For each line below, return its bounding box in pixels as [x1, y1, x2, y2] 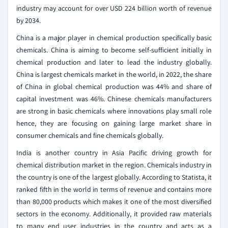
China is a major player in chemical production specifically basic [16, 33, 212, 43]
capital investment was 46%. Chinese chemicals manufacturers [16, 94, 212, 104]
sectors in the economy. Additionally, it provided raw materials [16, 209, 212, 219]
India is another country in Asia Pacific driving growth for [16, 148, 212, 158]
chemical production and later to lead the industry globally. [16, 58, 212, 67]
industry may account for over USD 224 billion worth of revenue [16, 4, 212, 13]
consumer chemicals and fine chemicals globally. [16, 131, 163, 140]
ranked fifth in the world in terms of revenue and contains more [16, 185, 212, 194]
